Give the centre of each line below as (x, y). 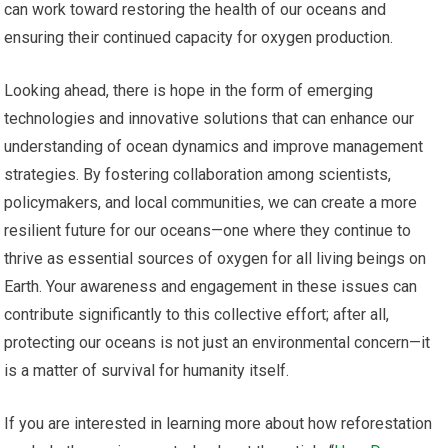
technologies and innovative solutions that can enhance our (209, 119)
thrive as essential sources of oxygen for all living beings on (215, 259)
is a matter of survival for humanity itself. (147, 371)
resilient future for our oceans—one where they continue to (208, 231)
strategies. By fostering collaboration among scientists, (198, 175)
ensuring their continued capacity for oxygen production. (199, 38)
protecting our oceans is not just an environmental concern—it (217, 343)
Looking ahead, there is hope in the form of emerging (189, 91)
